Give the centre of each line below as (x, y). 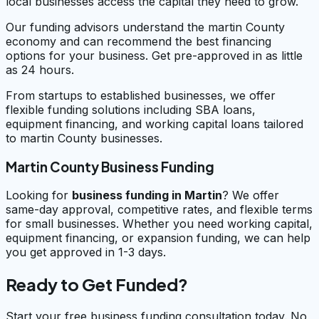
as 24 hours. (40, 69)
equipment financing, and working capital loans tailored (155, 124)
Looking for (39, 195)
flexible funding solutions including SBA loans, (131, 109)
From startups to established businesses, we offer (141, 95)
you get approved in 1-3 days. (86, 252)
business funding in (128, 195)
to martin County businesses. (84, 138)
